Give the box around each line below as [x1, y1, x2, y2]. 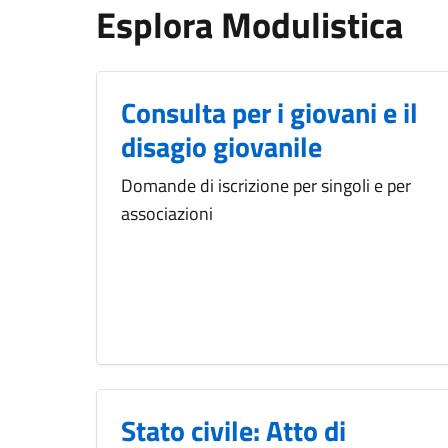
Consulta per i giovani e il [121, 91, 418, 135]
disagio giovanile [121, 125, 322, 169]
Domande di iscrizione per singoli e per [121, 172, 411, 200]
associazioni [121, 200, 213, 228]
